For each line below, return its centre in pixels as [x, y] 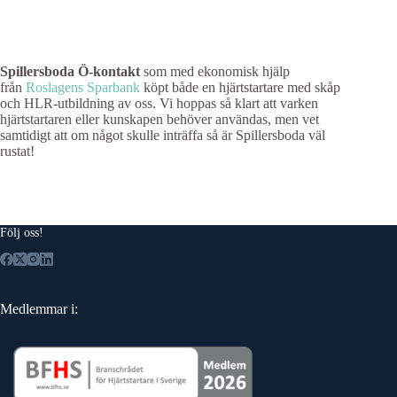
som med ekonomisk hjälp [215, 71]
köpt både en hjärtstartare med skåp [240, 87]
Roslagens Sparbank [83, 87]
